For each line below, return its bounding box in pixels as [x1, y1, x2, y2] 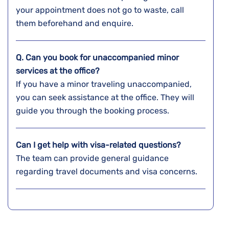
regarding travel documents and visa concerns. [16, 167, 197, 177]
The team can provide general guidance [16, 153, 169, 164]
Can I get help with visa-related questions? [16, 140, 181, 150]
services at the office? [16, 66, 100, 76]
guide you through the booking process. [16, 106, 171, 116]
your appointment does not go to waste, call [16, 5, 184, 15]
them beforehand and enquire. [16, 18, 135, 29]
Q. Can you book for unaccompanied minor [16, 53, 179, 63]
